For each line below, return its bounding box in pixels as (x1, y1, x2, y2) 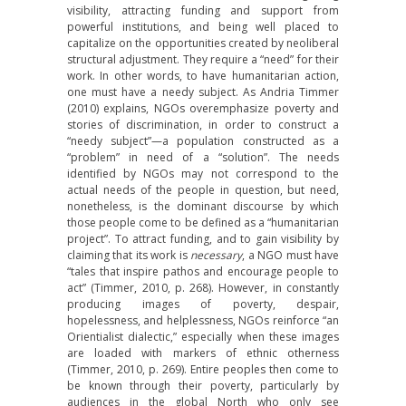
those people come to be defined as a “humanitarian (67, 215, 339, 230)
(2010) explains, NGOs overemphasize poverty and (67, 101, 339, 116)
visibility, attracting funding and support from (67, 3, 339, 18)
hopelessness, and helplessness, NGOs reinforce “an (67, 313, 339, 328)
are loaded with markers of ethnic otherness (67, 345, 339, 361)
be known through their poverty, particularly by (67, 378, 339, 393)
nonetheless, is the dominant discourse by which (67, 198, 339, 214)
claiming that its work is (67, 247, 191, 263)
